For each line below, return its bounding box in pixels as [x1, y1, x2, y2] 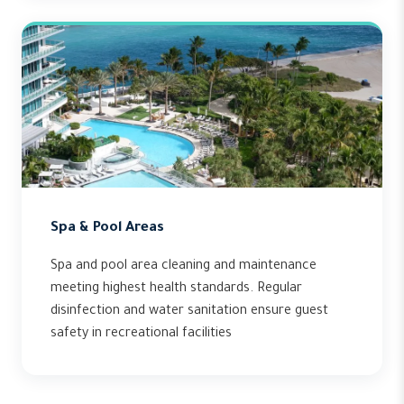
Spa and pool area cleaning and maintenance [50, 260, 317, 274]
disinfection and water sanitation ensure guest [50, 305, 328, 319]
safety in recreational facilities [50, 327, 232, 342]
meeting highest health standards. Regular [50, 282, 302, 297]
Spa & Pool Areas [50, 221, 164, 236]
